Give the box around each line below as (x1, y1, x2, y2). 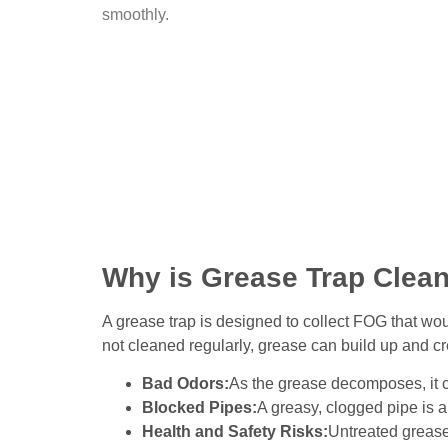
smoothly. (102, 5, 169, 23)
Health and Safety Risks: (142, 423, 328, 441)
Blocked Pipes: (142, 399, 257, 417)
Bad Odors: (142, 375, 229, 393)
